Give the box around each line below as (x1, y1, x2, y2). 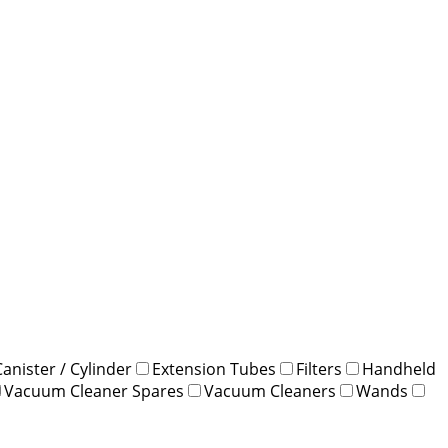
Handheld (362, 357, 436, 380)
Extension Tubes (152, 357, 276, 380)
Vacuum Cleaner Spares (4, 379, 184, 402)
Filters (296, 357, 342, 380)
